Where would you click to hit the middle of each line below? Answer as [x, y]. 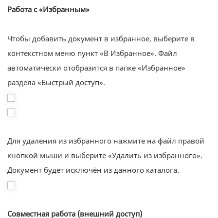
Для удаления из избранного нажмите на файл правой [106, 141]
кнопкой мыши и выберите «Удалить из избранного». [105, 155]
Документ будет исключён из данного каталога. [93, 170]
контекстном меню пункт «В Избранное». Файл [92, 53]
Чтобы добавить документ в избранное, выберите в [101, 38]
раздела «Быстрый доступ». [56, 82]
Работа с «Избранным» [48, 9]
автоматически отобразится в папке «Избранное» [96, 68]
